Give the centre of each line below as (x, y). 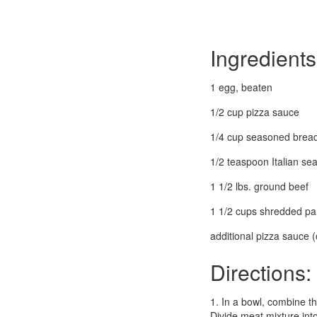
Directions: (261, 272)
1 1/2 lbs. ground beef (259, 186)
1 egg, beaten (241, 87)
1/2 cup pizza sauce (255, 112)
